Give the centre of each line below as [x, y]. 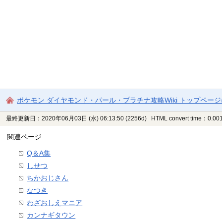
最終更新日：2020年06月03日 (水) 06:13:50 [65, 119]
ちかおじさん [48, 178]
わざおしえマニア [55, 202]
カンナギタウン [51, 215]
